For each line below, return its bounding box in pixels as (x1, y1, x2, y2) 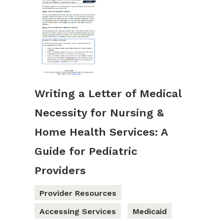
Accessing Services (39, 207, 116, 217)
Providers (35, 164, 86, 177)
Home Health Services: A (35, 126, 168, 139)
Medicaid (133, 207, 167, 217)
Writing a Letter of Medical (35, 87, 182, 100)
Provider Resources (39, 188, 116, 198)
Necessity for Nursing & (35, 107, 164, 119)
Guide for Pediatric (35, 145, 137, 158)
